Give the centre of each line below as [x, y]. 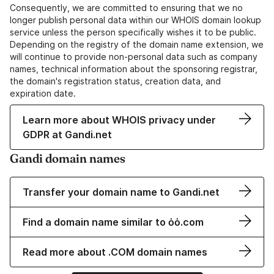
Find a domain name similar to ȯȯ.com [113, 222]
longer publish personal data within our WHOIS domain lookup [135, 20]
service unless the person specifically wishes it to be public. [133, 32]
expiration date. [43, 94]
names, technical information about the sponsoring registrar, [134, 69]
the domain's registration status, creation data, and [115, 81]
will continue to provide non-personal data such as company [134, 57]
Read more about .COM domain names [115, 252]
